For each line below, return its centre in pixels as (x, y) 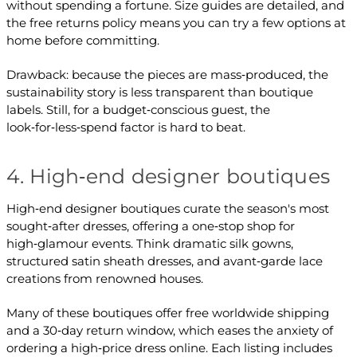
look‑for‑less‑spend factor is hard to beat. (126, 127)
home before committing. (82, 41)
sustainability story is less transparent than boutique (159, 92)
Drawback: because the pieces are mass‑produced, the (167, 75)
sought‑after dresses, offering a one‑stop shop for (150, 226)
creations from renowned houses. (104, 279)
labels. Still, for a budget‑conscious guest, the (138, 110)
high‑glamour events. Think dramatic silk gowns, (149, 244)
